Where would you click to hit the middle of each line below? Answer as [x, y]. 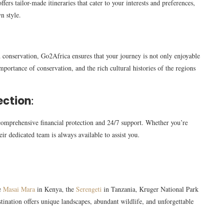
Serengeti [89, 189]
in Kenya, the [55, 189]
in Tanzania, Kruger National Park [150, 189]
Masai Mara [19, 189]
